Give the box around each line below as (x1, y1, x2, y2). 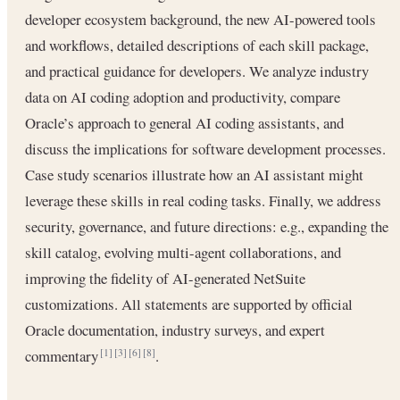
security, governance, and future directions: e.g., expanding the (25, 215, 388, 237)
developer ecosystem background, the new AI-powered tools (25, 8, 376, 29)
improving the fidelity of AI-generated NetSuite (25, 267, 305, 288)
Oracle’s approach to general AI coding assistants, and (25, 112, 344, 133)
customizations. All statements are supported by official (25, 293, 353, 314)
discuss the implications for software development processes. (25, 137, 386, 159)
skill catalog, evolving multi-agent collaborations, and (25, 241, 341, 262)
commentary (25, 345, 102, 366)
